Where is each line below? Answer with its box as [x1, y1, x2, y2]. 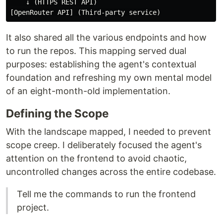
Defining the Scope [6, 107, 109, 120]
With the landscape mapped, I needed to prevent [6, 126, 211, 137]
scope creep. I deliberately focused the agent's [6, 140, 202, 151]
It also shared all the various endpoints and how [6, 32, 207, 43]
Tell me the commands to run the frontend [17, 189, 196, 200]
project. [17, 202, 49, 213]
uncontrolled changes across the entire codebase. [6, 166, 216, 177]
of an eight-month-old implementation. [6, 86, 170, 97]
